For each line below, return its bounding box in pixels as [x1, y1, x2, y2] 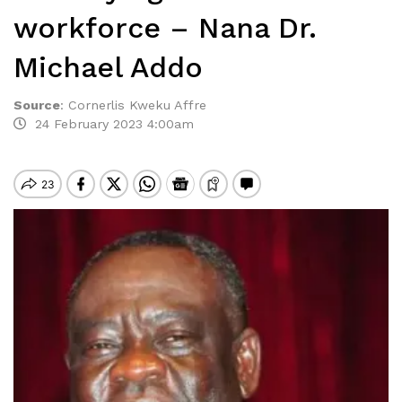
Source [13, 98, 60, 112]
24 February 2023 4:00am [26, 117, 194, 131]
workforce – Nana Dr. [13, 11, 317, 45]
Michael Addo [13, 50, 203, 84]
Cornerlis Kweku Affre [68, 98, 206, 112]
